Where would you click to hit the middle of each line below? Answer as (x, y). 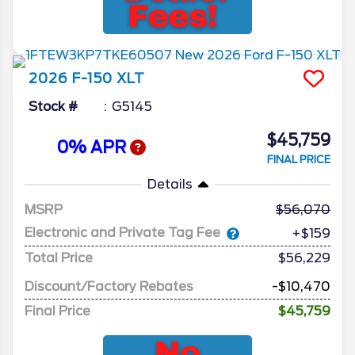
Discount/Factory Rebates (109, 286)
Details (170, 184)
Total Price (59, 258)
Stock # (53, 106)
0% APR (93, 148)
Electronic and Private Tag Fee (122, 233)
